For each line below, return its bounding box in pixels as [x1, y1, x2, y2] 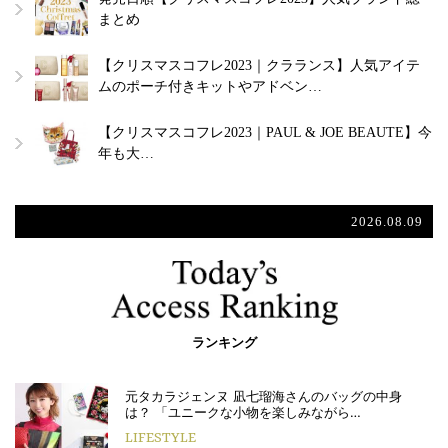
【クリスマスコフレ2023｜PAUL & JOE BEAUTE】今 [98, 124, 432, 140]
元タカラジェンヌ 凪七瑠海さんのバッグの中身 [125, 387, 402, 404]
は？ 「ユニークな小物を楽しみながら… [125, 403, 361, 420]
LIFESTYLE [125, 429, 196, 446]
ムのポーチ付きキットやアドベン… [98, 78, 322, 94]
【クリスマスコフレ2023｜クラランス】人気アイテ [98, 57, 420, 73]
